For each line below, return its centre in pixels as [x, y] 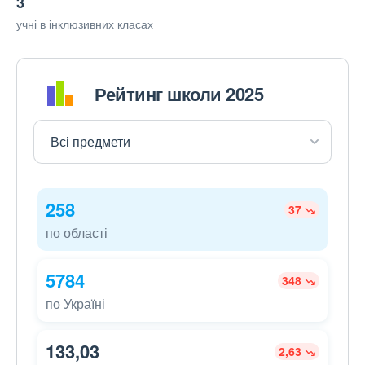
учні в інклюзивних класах [85, 24]
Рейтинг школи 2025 [179, 93]
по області [77, 233]
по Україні [75, 304]
